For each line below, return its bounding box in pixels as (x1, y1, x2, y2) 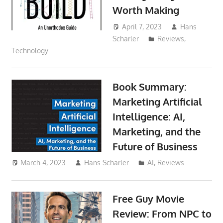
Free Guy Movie (112, 192, 185, 206)
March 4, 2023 (20, 158, 66, 167)
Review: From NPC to (112, 207, 212, 221)
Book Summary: (112, 80, 187, 93)
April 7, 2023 (122, 22, 162, 31)
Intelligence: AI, (112, 110, 186, 123)
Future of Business (112, 139, 198, 153)
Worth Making (112, 3, 180, 17)
